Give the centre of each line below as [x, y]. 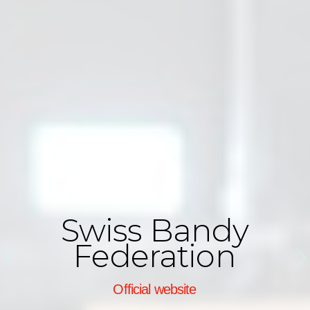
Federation [155, 256]
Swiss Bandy [155, 230]
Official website [155, 290]
